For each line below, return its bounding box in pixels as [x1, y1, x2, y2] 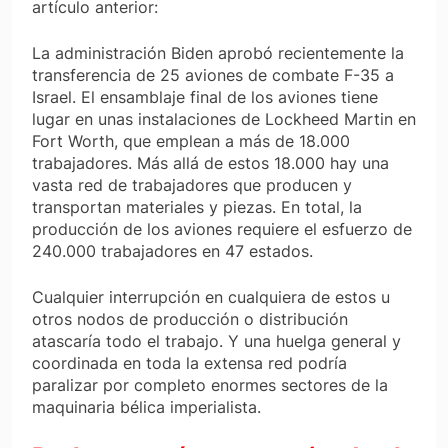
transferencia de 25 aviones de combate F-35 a [32, 65, 394, 86]
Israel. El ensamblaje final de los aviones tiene [32, 87, 378, 108]
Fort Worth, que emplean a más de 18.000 [32, 131, 350, 152]
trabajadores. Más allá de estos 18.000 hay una [32, 153, 389, 174]
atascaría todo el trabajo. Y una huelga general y [32, 331, 401, 352]
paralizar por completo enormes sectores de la [32, 375, 388, 396]
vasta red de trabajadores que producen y [32, 175, 352, 196]
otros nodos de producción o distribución [32, 309, 348, 330]
